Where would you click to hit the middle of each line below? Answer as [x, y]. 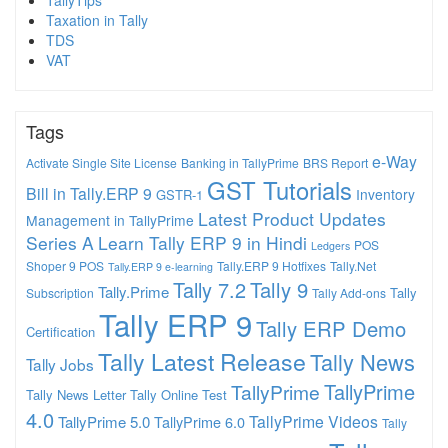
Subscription [60, 293]
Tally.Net [353, 266]
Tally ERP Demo [331, 329]
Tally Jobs [60, 364]
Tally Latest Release [202, 361]
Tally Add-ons [349, 293]
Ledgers [330, 246]
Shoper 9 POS [65, 266]
